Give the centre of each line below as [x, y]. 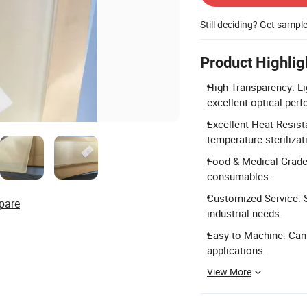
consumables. [239, 176]
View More [229, 271]
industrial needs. [245, 213]
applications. [236, 250]
